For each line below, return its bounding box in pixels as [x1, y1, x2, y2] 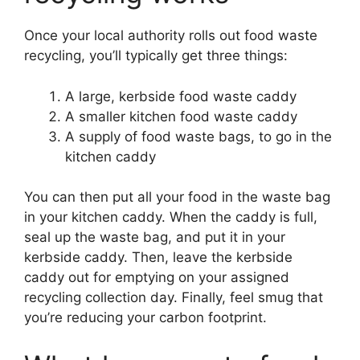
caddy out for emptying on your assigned [24, 269, 289, 285]
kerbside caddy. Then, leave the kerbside [24, 249, 292, 265]
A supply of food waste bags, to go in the [65, 128, 332, 145]
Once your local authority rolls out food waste [24, 27, 317, 43]
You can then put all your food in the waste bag [24, 189, 330, 205]
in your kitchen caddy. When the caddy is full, [24, 209, 317, 225]
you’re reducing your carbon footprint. [24, 309, 267, 325]
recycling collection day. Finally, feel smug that [24, 289, 323, 305]
